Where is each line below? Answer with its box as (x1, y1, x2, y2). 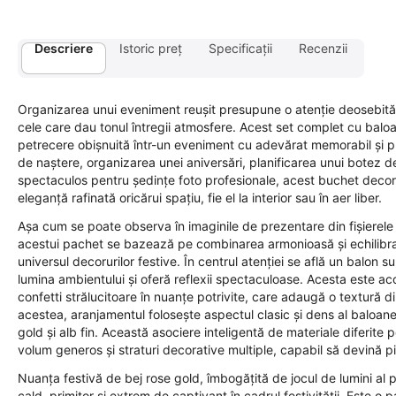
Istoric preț (119, 41, 182, 56)
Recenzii (299, 41, 347, 56)
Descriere (34, 41, 93, 56)
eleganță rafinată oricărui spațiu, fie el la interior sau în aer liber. (18, 190, 382, 205)
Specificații (209, 41, 272, 56)
